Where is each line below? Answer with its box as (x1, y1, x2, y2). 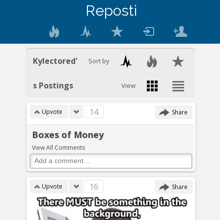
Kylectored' (32, 55, 78, 66)
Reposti (85, 2, 137, 19)
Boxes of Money (32, 129, 104, 140)
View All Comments (32, 143, 85, 152)
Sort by (88, 56, 110, 65)
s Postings (32, 80, 73, 91)
